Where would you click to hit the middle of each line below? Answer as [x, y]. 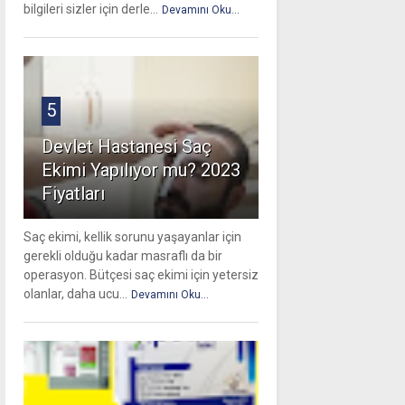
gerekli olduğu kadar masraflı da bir [122, 256]
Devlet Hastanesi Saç [126, 147]
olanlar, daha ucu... [75, 294]
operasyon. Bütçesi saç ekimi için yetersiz [141, 275]
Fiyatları [73, 194]
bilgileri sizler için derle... [90, 9]
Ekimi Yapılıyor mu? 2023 [141, 170]
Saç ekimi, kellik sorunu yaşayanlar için [132, 237]
